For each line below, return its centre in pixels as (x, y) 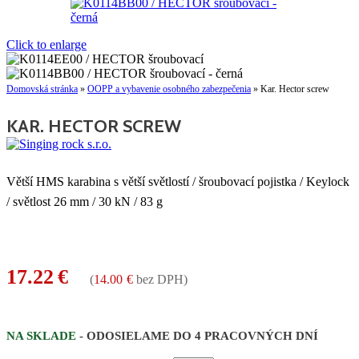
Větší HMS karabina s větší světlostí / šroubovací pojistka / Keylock (178, 182)
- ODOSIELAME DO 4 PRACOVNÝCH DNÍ (199, 336)
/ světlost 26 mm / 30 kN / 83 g (85, 202)
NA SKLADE (43, 336)
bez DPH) (160, 279)
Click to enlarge (46, 44)
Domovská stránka (42, 89)
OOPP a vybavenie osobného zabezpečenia (169, 89)
